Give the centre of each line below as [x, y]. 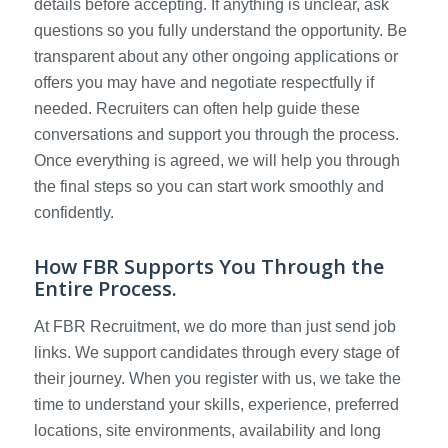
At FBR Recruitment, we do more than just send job [214, 326]
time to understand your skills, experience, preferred [216, 404]
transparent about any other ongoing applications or [215, 57]
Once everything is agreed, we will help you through [216, 161]
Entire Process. [105, 289]
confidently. [73, 213]
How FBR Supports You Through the [208, 267]
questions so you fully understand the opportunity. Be [220, 31]
